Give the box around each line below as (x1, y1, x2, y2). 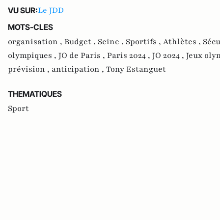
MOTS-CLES (8, 22, 53, 32)
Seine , (98, 36, 126, 47)
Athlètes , (163, 36, 203, 47)
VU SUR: (8, 5, 38, 15)
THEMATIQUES (8, 88, 62, 99)
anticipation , (52, 63, 106, 75)
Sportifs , (126, 36, 163, 47)
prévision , (8, 63, 52, 75)
